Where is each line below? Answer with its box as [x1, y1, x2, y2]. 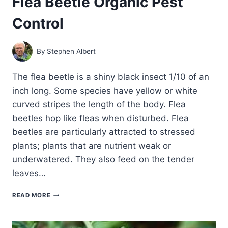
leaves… [12, 168, 46, 179]
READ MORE [12, 192, 51, 199]
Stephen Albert [47, 47, 96, 55]
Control [12, 15, 64, 33]
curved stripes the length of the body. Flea [12, 99, 186, 110]
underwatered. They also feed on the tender [12, 154, 194, 165]
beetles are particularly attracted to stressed [12, 127, 195, 137]
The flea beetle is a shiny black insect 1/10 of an [12, 72, 209, 82]
